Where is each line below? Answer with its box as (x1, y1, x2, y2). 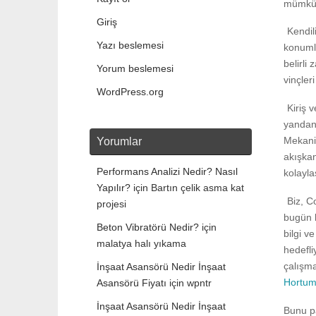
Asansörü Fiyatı (97, 277, 166, 289)
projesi (97, 198, 126, 210)
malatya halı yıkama (97, 238, 186, 250)
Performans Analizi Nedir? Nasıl (97, 166, 238, 178)
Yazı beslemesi (97, 39, 164, 51)
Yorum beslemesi (97, 63, 174, 75)
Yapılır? (97, 182, 130, 194)
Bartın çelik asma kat (151, 182, 244, 194)
